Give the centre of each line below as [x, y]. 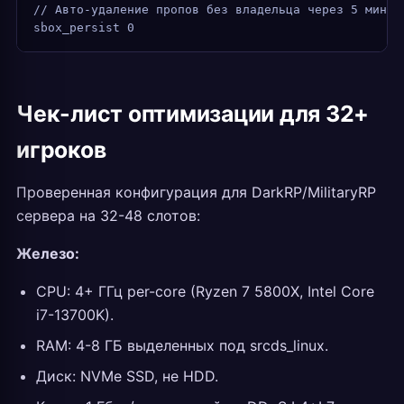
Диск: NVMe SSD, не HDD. [127, 376]
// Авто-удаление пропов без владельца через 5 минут [217, 9]
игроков [61, 150]
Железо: [48, 253]
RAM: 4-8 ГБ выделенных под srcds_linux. [182, 345]
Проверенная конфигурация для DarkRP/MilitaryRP [196, 192]
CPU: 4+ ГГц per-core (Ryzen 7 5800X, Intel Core [205, 291]
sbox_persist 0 [84, 28]
